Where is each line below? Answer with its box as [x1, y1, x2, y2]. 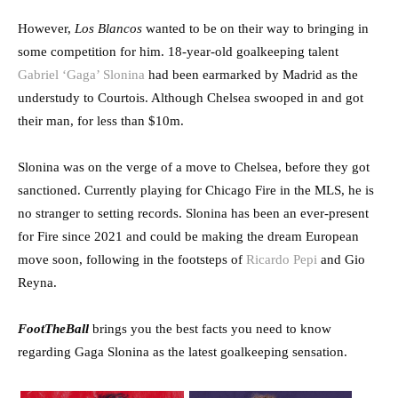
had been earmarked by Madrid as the [145, 68, 358, 83]
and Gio [317, 252, 365, 267]
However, [18, 21, 75, 36]
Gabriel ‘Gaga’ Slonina [18, 68, 145, 83]
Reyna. [18, 275, 57, 291]
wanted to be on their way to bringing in [146, 21, 369, 36]
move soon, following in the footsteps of [18, 252, 246, 267]
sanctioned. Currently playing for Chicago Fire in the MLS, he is [18, 183, 374, 198]
